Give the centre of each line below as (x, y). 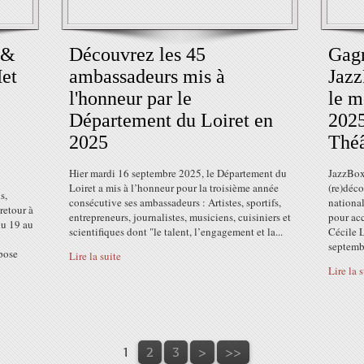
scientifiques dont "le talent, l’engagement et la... (176, 232)
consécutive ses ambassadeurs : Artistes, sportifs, (175, 202)
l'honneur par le (130, 98)
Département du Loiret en (171, 120)
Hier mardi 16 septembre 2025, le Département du (178, 173)
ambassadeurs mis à (147, 76)
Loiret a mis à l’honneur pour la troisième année (174, 188)
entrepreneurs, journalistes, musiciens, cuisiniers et (180, 217)
